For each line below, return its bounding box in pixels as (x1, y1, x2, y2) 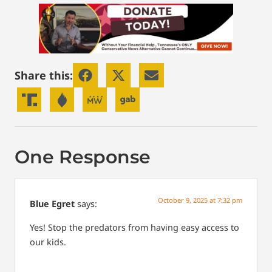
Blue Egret (30, 198, 75, 210)
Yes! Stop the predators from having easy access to (30, 221, 239, 233)
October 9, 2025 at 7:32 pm (158, 195, 242, 205)
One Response (15, 146, 151, 169)
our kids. (30, 236, 66, 248)
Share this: (15, 67, 73, 83)
